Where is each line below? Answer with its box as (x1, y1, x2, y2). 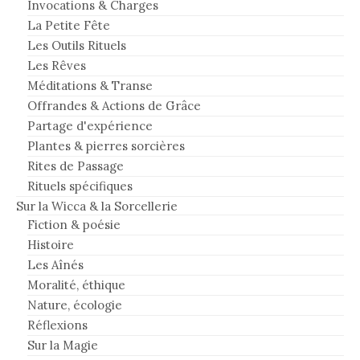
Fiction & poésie (27, 216, 121, 232)
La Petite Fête (27, 17, 110, 33)
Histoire (27, 236, 74, 252)
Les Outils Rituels (27, 37, 126, 53)
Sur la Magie (27, 337, 98, 353)
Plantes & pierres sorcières (27, 137, 185, 153)
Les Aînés (27, 256, 84, 272)
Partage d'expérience (27, 117, 153, 133)
